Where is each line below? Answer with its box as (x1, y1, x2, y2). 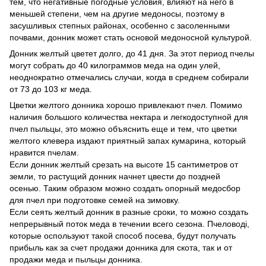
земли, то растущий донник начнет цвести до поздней (9, 172, 220, 182)
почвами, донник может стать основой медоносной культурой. (9, 33, 252, 43)
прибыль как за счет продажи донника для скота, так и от (9, 243, 232, 253)
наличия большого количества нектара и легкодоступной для (9, 112, 248, 122)
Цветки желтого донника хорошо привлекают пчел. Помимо (9, 100, 242, 110)
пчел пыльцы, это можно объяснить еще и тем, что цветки (9, 124, 237, 134)
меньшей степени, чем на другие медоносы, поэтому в (9, 9, 224, 19)
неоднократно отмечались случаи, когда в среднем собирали (9, 72, 249, 83)
